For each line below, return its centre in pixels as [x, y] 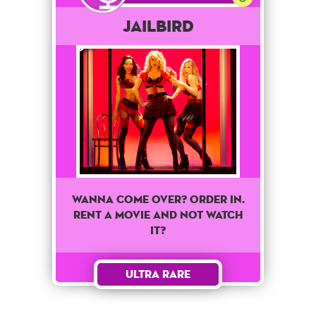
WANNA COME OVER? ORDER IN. [158, 200]
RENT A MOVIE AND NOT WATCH [158, 215]
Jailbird [158, 25]
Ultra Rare [158, 274]
